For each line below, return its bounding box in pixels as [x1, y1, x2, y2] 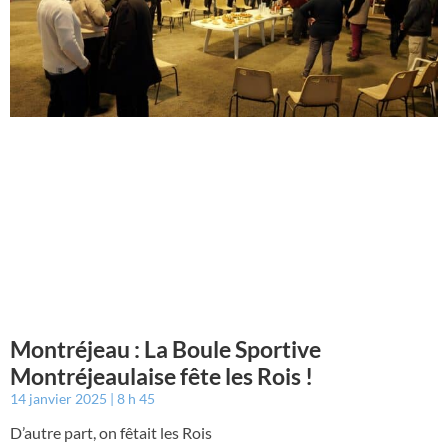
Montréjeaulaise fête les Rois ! [10, 362, 313, 391]
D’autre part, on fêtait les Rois [10, 423, 212, 443]
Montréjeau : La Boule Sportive [10, 335, 321, 364]
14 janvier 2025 [10, 390, 110, 408]
